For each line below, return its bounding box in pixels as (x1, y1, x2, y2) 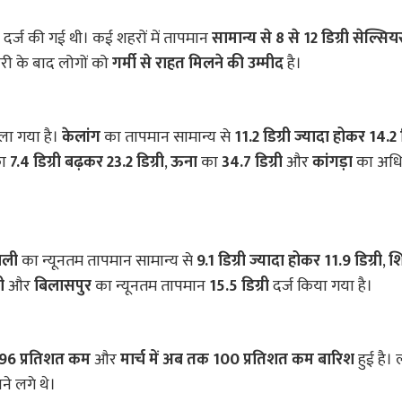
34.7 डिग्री (222, 149, 283, 177)
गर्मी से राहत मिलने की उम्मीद (112, 50, 284, 78)
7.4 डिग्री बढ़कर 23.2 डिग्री (10, 149, 164, 177)
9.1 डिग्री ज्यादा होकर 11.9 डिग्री (197, 248, 382, 275)
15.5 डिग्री (209, 273, 269, 301)
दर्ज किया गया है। (269, 273, 372, 301)
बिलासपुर (34, 273, 92, 301)
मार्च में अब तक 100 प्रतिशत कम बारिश (120, 346, 354, 374)
